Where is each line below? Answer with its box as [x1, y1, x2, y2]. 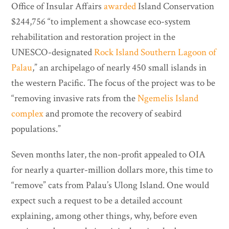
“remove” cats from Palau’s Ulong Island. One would [11, 179, 210, 192]
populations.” [11, 123, 61, 136]
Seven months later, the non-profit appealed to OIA [11, 148, 206, 162]
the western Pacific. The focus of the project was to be [11, 77, 216, 90]
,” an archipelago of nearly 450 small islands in [32, 61, 207, 75]
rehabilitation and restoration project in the [11, 31, 176, 44]
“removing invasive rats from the [11, 92, 138, 105]
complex [11, 107, 44, 121]
